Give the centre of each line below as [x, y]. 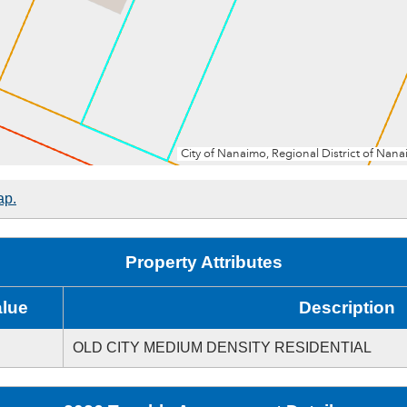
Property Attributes [203, 262]
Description [347, 308]
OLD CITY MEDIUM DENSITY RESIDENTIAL [222, 347]
